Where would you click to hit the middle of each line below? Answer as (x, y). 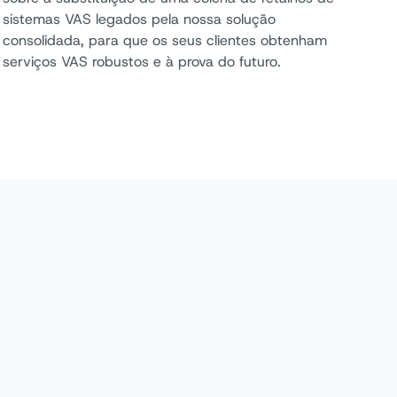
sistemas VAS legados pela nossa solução (139, 19)
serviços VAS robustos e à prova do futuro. (141, 62)
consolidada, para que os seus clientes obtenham (164, 40)
